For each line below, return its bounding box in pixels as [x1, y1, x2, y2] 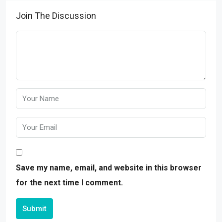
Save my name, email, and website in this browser [16, 163, 202, 173]
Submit [22, 204, 47, 214]
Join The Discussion [16, 10, 96, 21]
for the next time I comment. [16, 178, 123, 188]
